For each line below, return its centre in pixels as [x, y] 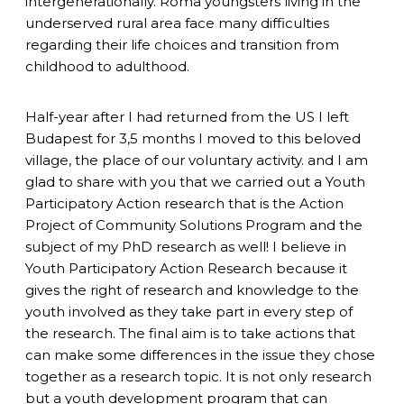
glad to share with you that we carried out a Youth [195, 181]
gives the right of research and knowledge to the [192, 289]
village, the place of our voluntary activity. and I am [197, 160]
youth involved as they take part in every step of [189, 311]
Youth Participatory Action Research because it [186, 268]
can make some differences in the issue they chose [200, 354]
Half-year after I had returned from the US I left [187, 116]
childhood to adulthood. [107, 66]
